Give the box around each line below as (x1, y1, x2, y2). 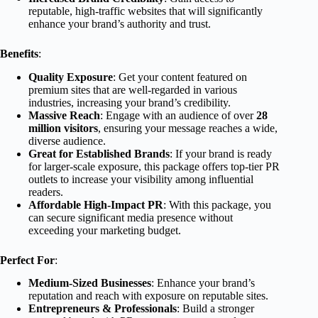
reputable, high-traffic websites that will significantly (28, 4, 263, 17)
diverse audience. (28, 134, 106, 147)
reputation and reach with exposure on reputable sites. (28, 290, 268, 302)
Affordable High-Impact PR (28, 198, 163, 211)
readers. (28, 185, 63, 198)
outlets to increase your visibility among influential (28, 172, 253, 185)
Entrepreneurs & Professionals (28, 302, 177, 315)
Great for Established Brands (28, 147, 170, 160)
